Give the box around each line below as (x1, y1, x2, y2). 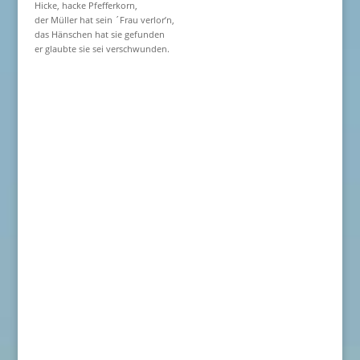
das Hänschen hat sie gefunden (34, 28, 165, 40)
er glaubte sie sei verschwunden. (34, 43, 170, 55)
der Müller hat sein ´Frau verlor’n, (34, 14, 174, 26)
